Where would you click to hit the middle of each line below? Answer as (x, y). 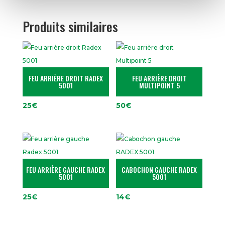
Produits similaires (70, 26)
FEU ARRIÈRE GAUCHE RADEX (66, 169)
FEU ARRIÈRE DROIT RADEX (66, 78)
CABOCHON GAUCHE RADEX (159, 169)
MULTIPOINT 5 (159, 85)
